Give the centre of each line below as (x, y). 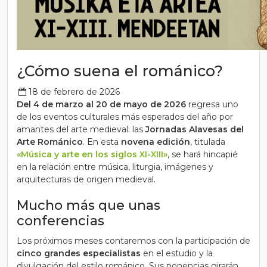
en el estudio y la (177, 253)
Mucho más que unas (89, 205)
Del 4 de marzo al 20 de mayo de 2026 (101, 104)
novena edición (156, 142)
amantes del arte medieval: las (81, 129)
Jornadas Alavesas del (195, 129)
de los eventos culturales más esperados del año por (125, 117)
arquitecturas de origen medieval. (86, 179)
